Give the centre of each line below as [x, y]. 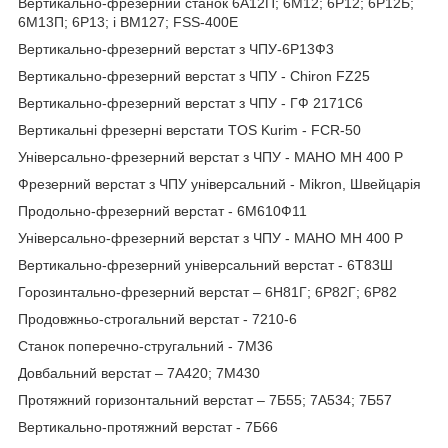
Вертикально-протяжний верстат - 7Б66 [148, 426]
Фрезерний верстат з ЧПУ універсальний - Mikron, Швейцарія [219, 183]
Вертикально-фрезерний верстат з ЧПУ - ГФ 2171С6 [190, 102]
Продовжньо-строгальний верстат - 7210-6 [157, 318]
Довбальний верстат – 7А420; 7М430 [139, 372]
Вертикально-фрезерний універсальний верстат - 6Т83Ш [205, 264]
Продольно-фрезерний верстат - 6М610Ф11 [162, 210]
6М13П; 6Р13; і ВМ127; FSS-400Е [128, 21]
